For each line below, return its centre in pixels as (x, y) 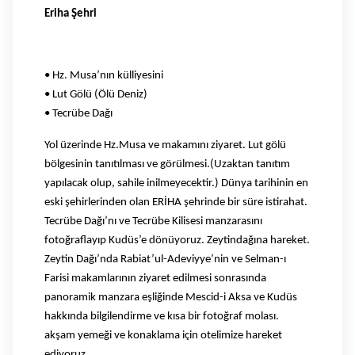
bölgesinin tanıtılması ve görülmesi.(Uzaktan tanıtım (167, 164)
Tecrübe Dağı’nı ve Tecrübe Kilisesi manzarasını (153, 221)
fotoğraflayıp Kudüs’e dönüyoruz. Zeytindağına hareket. (177, 240)
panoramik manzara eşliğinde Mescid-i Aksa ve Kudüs (171, 297)
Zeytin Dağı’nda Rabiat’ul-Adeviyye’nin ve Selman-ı (165, 259)
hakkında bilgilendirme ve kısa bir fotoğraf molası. (162, 316)
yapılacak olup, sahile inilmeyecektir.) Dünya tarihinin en (176, 183)
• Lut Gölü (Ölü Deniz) (96, 94)
